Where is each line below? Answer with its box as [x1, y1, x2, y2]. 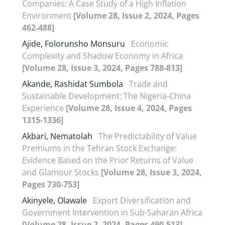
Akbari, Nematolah [22, 130, 94, 142]
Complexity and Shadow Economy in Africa [22, 50, 183, 61]
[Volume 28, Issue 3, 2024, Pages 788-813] [22, 62, 182, 73]
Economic [131, 38, 168, 49]
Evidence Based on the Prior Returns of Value [22, 154, 193, 166]
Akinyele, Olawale [22, 194, 89, 206]
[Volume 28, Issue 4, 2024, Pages [66, 102, 192, 114]
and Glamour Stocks [22, 166, 101, 178]
